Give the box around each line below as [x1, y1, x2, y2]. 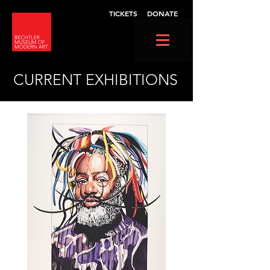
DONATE [147, 8, 178, 18]
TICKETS [109, 8, 137, 18]
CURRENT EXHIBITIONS [13, 71, 178, 89]
